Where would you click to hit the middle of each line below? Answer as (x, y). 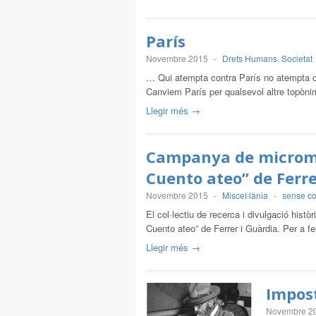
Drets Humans (250, 58)
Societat (297, 58)
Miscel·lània (245, 195)
